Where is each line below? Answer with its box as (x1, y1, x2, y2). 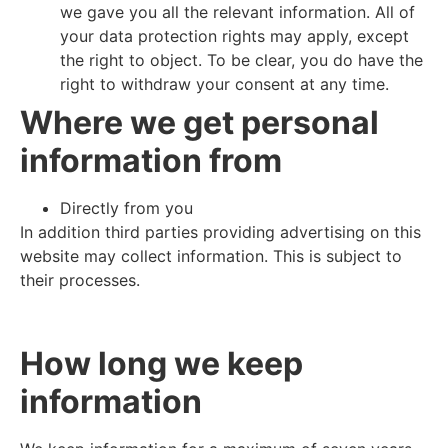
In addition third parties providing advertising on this (20, 222, 421, 243)
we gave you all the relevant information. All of (60, 2, 415, 23)
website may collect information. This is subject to (20, 246, 402, 267)
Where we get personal (20, 103, 379, 143)
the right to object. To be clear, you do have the (60, 50, 423, 71)
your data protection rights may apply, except (60, 26, 409, 47)
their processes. (20, 270, 140, 291)
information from (20, 141, 282, 181)
